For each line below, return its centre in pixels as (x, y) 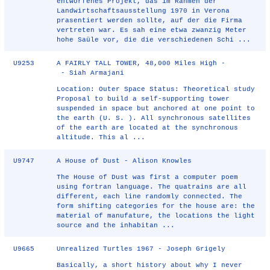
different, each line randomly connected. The (150, 196)
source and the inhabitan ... (116, 225)
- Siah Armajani (91, 73)
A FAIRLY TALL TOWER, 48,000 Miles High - (141, 63)
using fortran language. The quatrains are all (152, 187)
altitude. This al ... (101, 137)
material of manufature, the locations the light (156, 216)
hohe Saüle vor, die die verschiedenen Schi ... (154, 40)
